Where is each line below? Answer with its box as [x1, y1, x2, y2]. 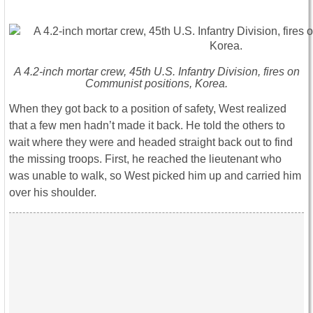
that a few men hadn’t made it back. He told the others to [9, 119, 285, 132]
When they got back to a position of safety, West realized [9, 103, 286, 115]
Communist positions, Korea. [85, 78, 228, 90]
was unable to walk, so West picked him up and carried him [9, 170, 301, 182]
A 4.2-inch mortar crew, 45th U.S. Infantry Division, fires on [13, 66, 300, 78]
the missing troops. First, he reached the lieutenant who [9, 153, 282, 166]
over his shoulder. [9, 187, 96, 199]
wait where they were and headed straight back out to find [9, 136, 293, 149]
